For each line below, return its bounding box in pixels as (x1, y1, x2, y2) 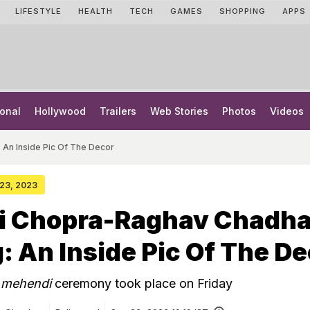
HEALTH (78, 6, 113, 16)
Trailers (100, 105, 136, 117)
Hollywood (35, 105, 86, 117)
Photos (222, 105, 256, 117)
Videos (270, 105, 304, 117)
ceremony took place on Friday (51, 276, 232, 291)
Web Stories (150, 105, 208, 117)
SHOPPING (219, 6, 266, 16)
